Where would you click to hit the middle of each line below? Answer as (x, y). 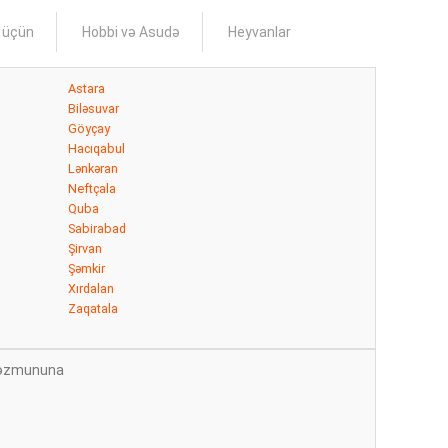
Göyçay (89, 128)
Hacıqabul (96, 148)
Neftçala (92, 188)
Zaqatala (93, 308)
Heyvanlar (259, 32)
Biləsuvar (93, 108)
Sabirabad (97, 228)
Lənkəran (93, 168)
